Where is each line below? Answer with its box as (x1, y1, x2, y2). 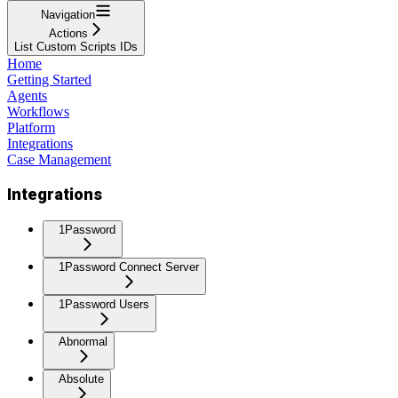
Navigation (41, 7, 95, 21)
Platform (7, 119, 55, 135)
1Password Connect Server (59, 260, 199, 275)
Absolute (59, 372, 104, 386)
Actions (48, 26, 88, 40)
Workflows (7, 103, 69, 119)
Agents (7, 87, 47, 103)
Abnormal (59, 335, 107, 349)
